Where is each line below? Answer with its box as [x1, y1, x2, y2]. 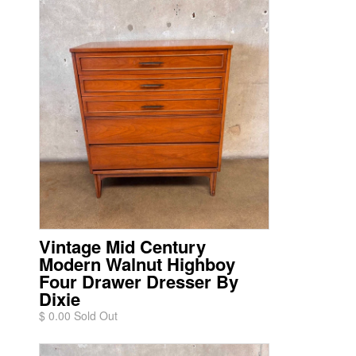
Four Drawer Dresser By [39, 269, 238, 294]
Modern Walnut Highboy [39, 251, 235, 277]
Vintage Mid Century [39, 234, 206, 259]
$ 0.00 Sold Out [39, 308, 118, 323]
